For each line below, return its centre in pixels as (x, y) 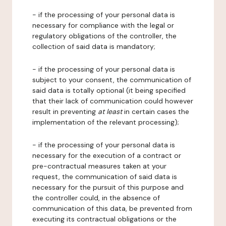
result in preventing (65, 111)
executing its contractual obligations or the (104, 219)
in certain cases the (156, 111)
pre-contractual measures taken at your (99, 166)
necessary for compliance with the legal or (103, 25)
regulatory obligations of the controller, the (104, 36)
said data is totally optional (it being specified (109, 90)
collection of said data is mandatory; (94, 46)
